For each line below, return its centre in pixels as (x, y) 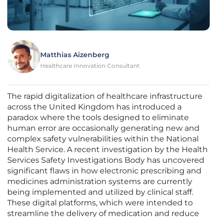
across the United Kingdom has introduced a (94, 107)
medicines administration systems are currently (100, 182)
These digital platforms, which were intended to (100, 203)
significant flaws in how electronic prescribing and (104, 171)
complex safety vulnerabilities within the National (103, 139)
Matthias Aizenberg (75, 55)
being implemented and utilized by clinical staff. (100, 192)
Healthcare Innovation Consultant (90, 66)
